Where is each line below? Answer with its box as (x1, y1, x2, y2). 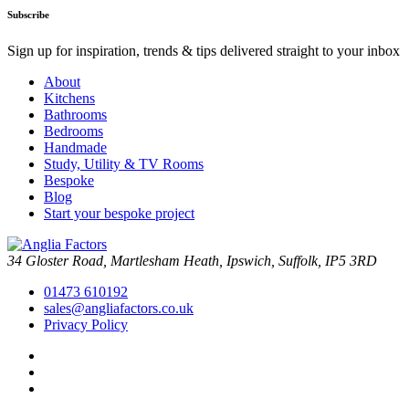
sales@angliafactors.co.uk (44, 299, 194, 316)
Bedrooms (44, 122, 103, 139)
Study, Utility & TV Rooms (44, 155, 204, 172)
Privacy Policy (44, 316, 128, 332)
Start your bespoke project (44, 204, 194, 221)
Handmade (44, 139, 107, 155)
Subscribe (7, 8, 49, 20)
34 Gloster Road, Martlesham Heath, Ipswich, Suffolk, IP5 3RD (7, 252, 377, 268)
